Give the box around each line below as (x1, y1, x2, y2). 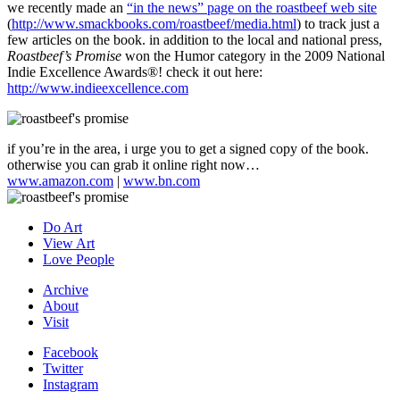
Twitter (43, 360, 83, 376)
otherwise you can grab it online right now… (7, 156, 288, 172)
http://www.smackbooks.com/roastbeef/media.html (12, 15, 296, 31)
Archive (43, 281, 88, 297)
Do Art (43, 219, 82, 235)
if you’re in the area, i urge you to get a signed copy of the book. (7, 140, 369, 156)
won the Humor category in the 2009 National (125, 47, 385, 63)
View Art (43, 235, 95, 251)
